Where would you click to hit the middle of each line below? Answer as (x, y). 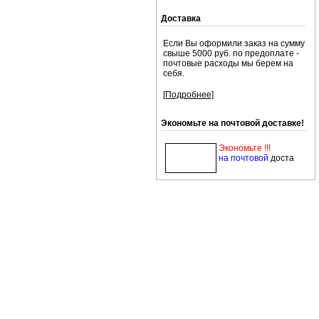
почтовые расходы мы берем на (228, 63)
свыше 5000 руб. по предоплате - (231, 53)
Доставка (181, 19)
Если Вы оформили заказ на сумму (234, 43)
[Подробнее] (188, 95)
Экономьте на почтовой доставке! (232, 123)
